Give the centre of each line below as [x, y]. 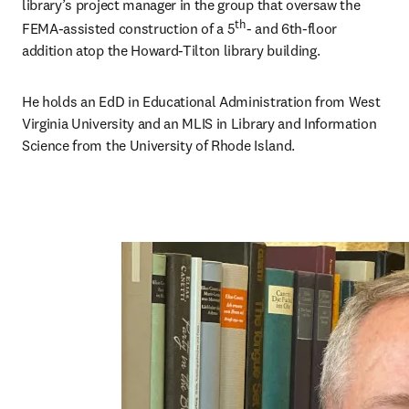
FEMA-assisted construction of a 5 [129, 29]
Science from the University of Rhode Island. [160, 146]
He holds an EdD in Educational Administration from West [201, 102]
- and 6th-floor [292, 29]
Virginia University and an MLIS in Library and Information [199, 124]
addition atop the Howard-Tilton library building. [172, 51]
